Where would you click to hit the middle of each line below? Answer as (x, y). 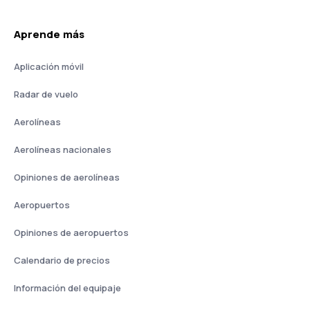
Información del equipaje (67, 288)
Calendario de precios (62, 260)
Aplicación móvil (49, 66)
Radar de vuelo (46, 94)
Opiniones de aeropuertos (71, 232)
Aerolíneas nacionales (63, 149)
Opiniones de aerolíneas (67, 177)
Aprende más (49, 34)
